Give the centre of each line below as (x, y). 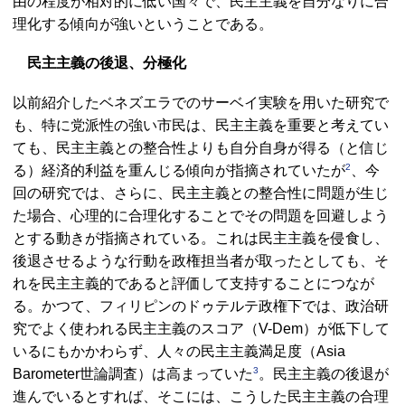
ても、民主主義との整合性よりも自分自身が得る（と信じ (201, 147)
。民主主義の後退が (324, 373)
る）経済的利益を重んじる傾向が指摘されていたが (179, 170)
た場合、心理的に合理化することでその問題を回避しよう (201, 215)
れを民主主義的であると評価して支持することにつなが (193, 283)
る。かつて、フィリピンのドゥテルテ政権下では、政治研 (201, 306)
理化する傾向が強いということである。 (143, 24)
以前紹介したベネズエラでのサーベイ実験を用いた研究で (201, 102)
